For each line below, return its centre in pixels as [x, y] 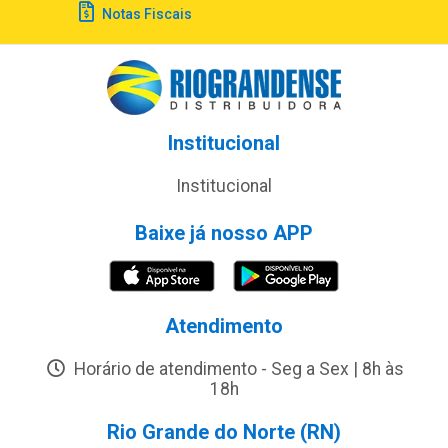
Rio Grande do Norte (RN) [224, 431]
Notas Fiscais [145, 13]
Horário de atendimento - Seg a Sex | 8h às [236, 368]
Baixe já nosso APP [224, 232]
